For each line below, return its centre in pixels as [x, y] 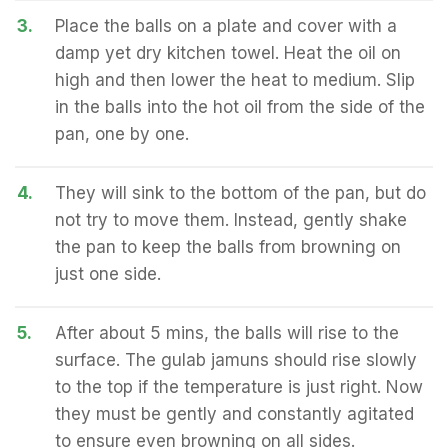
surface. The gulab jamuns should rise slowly [236, 360]
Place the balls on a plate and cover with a [226, 26]
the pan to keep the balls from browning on [228, 247]
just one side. [108, 274]
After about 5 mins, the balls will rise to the [227, 333]
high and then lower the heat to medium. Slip [235, 80]
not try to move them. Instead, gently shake [231, 220]
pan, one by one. [122, 134]
